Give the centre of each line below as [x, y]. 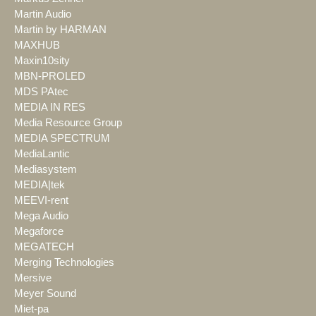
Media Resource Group [68, 123]
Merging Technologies [64, 263]
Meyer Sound [45, 294]
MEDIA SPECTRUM [62, 139]
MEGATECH [44, 247]
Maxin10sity [42, 61]
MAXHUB [37, 45]
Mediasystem [45, 170]
